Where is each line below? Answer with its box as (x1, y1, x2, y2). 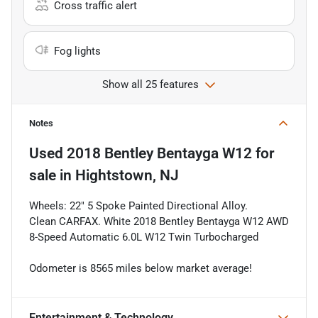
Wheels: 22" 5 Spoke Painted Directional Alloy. (29, 199, 248, 212)
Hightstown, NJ (75, 166, 179, 184)
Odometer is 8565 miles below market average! (29, 261, 252, 275)
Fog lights (54, 44, 101, 57)
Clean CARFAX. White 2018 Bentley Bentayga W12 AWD (29, 214, 289, 228)
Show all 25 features (102, 77, 199, 91)
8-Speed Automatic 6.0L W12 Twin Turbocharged (29, 230, 258, 243)
